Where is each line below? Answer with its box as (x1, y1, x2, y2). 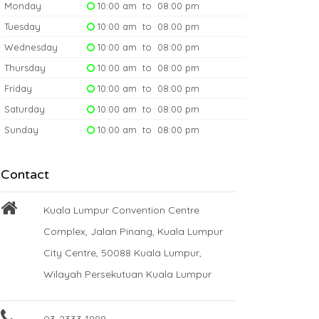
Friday (4, 82, 32, 94)
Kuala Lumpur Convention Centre (43, 203, 199, 216)
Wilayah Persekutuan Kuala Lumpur (43, 267, 211, 281)
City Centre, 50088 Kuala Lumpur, (43, 246, 202, 259)
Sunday (4, 123, 38, 135)
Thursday (4, 61, 46, 73)
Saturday (4, 103, 45, 115)
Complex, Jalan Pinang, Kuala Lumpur (43, 224, 223, 238)
